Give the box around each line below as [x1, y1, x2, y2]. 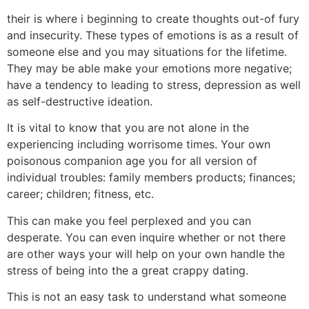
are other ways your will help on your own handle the [7, 246, 285, 261]
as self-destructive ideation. [7, 94, 152, 108]
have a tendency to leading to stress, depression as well [7, 77, 301, 92]
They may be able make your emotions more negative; [7, 61, 292, 75]
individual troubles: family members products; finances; [7, 170, 295, 185]
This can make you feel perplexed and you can [7, 213, 251, 228]
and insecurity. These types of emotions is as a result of [7, 28, 299, 42]
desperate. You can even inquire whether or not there [7, 230, 286, 244]
